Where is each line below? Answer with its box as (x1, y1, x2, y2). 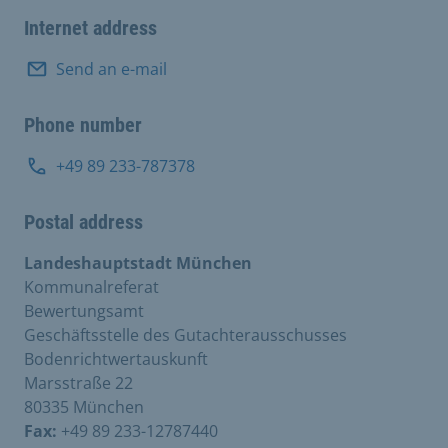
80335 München (24, 395, 144, 418)
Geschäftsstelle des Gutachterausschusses (24, 323, 347, 346)
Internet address (24, 15, 157, 40)
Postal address (24, 209, 143, 234)
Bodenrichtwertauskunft (24, 347, 208, 370)
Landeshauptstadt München (24, 251, 252, 274)
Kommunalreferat (24, 275, 159, 298)
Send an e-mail (56, 57, 167, 80)
